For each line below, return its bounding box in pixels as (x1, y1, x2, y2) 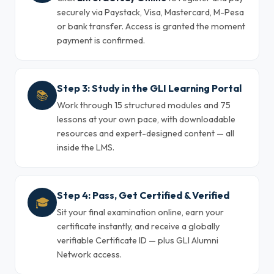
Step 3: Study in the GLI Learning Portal (57, 82, 242, 94)
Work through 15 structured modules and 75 (57, 100, 231, 111)
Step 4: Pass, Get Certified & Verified (57, 189, 229, 201)
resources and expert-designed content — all (57, 128, 234, 139)
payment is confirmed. (57, 35, 145, 46)
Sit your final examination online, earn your (57, 207, 224, 218)
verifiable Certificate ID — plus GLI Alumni (57, 235, 218, 246)
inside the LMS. (57, 142, 114, 153)
